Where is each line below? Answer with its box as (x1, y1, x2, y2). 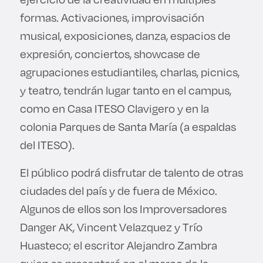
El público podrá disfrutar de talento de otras (19, 164, 243, 180)
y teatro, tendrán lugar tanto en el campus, (19, 82, 231, 98)
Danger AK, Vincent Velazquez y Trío (19, 218, 203, 235)
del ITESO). (19, 136, 77, 153)
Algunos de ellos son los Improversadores (19, 200, 227, 217)
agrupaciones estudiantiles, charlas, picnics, (19, 63, 240, 80)
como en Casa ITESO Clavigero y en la (19, 100, 209, 116)
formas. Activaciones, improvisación (19, 9, 204, 25)
